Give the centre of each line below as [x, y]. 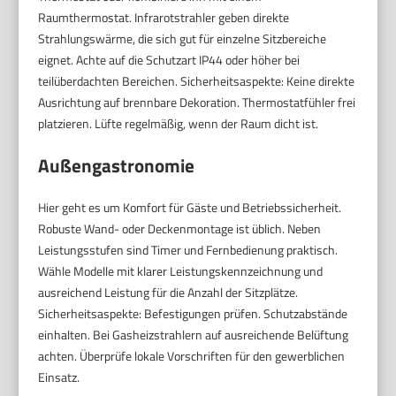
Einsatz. [59, 377]
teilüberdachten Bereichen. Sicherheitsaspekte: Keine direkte [197, 81]
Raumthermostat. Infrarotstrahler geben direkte [164, 18]
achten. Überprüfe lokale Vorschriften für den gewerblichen [192, 356]
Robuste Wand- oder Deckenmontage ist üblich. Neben [180, 229]
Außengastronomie [117, 166]
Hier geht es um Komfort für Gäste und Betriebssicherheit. [190, 208]
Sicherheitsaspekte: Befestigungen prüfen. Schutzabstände [193, 314]
